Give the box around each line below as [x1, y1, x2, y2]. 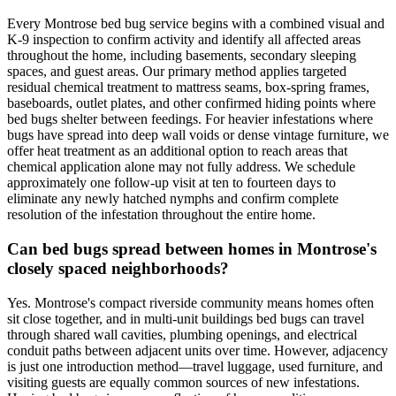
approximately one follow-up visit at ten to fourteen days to [7, 175, 336, 191]
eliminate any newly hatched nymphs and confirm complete [7, 191, 339, 207]
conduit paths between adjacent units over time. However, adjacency [7, 342, 388, 358]
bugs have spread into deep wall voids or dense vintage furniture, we [7, 127, 389, 143]
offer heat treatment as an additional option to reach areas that [7, 143, 347, 159]
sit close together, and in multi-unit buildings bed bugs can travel [7, 310, 364, 326]
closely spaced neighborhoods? [7, 259, 229, 278]
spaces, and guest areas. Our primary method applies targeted [7, 64, 346, 80]
